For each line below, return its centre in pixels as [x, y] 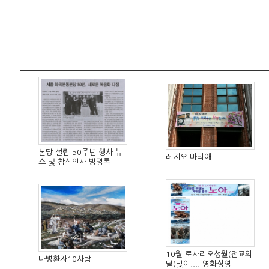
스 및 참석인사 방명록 [74, 162]
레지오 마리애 [189, 157]
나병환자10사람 [65, 259]
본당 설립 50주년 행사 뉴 [80, 152]
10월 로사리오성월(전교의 [209, 254]
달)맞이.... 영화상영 [198, 264]
